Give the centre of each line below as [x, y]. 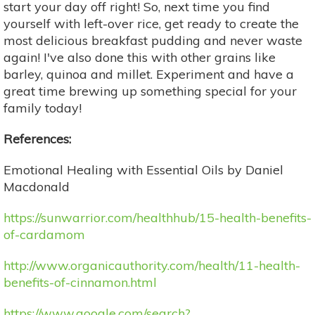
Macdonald [37, 186]
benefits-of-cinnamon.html [80, 282]
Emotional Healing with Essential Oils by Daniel [143, 169]
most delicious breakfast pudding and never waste [153, 40]
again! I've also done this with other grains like [140, 57]
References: [37, 139]
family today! [43, 108]
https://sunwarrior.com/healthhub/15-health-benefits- [157, 217]
